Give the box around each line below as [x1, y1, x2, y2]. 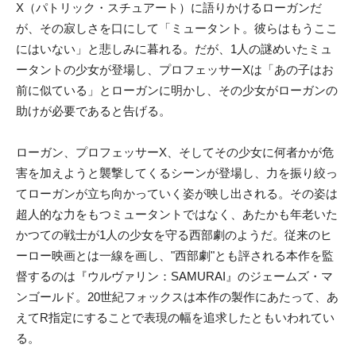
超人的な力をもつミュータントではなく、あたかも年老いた [16, 207, 338, 221]
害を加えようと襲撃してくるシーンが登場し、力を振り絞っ [16, 165, 338, 180]
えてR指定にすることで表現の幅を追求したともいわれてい [16, 310, 335, 324]
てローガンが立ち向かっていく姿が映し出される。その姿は [16, 186, 338, 200]
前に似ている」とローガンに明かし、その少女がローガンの [16, 83, 338, 97]
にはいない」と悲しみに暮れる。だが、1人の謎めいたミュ [16, 41, 332, 56]
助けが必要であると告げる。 [16, 103, 171, 118]
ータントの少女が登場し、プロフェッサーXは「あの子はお [16, 62, 334, 76]
